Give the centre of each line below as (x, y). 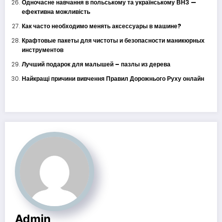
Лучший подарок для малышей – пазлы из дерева (96, 64)
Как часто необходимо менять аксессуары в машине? (101, 26)
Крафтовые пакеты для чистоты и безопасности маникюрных (113, 40)
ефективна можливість (56, 11)
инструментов (42, 50)
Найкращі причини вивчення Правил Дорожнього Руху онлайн (113, 78)
